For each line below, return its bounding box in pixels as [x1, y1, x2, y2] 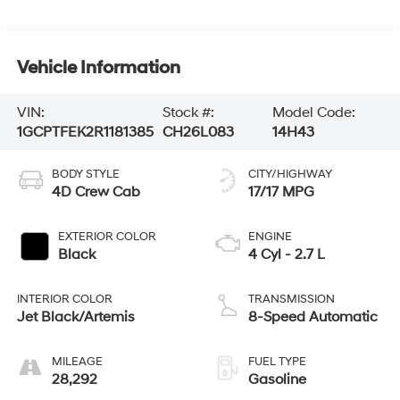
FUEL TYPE [248, 354, 306, 370]
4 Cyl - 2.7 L [248, 246, 325, 264]
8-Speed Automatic [248, 308, 378, 327]
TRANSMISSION [248, 292, 335, 307]
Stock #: [162, 103, 214, 121]
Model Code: [271, 103, 355, 121]
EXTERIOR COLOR [57, 229, 156, 245]
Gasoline [248, 371, 306, 389]
